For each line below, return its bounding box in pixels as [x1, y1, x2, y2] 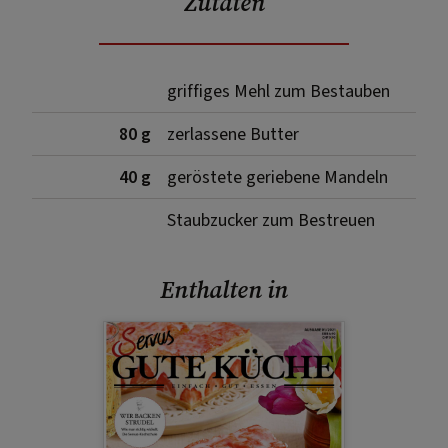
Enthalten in [160, 272, 288, 306]
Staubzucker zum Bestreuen [167, 207, 375, 233]
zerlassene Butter [167, 121, 299, 147]
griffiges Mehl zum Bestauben [167, 78, 390, 104]
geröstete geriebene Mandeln [167, 164, 388, 190]
